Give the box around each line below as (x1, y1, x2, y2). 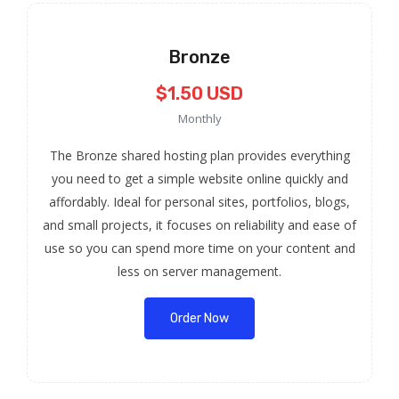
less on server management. (118, 263, 281, 280)
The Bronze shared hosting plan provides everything (49, 147, 350, 164)
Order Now (170, 311, 229, 326)
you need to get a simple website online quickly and (51, 170, 348, 187)
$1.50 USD (156, 83, 243, 104)
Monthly (177, 110, 222, 126)
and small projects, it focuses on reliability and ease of (43, 216, 356, 233)
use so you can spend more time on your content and (44, 240, 355, 256)
